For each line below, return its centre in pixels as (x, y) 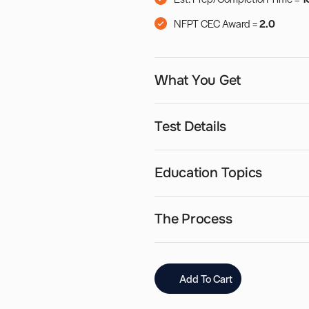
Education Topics (208, 173)
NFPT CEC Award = (217, 23)
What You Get (198, 81)
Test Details (190, 127)
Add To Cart (206, 279)
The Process (193, 219)
